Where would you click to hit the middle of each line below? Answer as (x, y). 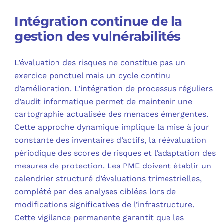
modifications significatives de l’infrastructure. (105, 204)
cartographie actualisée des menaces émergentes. (111, 114)
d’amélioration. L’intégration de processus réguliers (114, 88)
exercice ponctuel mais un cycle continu (93, 75)
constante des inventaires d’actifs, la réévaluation (111, 140)
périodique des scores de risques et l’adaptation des (115, 153)
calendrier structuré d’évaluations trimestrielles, (108, 178)
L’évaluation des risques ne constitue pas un (100, 62)
